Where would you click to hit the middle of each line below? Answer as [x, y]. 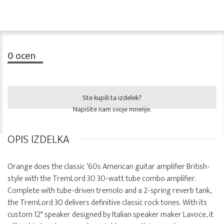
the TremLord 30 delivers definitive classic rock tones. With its [107, 203]
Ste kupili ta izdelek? [112, 98]
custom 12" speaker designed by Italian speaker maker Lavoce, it [110, 215]
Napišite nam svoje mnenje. [112, 109]
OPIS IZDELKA [38, 140]
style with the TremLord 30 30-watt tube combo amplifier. [102, 179]
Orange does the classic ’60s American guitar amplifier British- [109, 167]
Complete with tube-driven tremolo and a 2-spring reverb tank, [109, 191]
